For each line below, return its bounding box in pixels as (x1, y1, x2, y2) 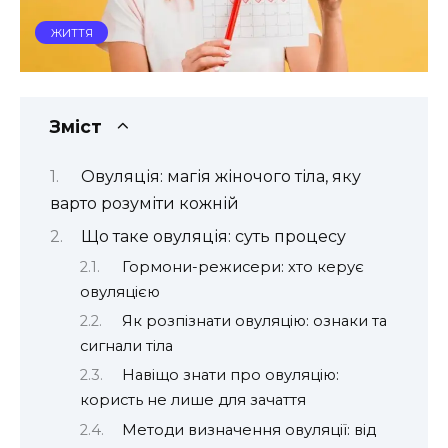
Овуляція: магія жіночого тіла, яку (80, 166, 361, 186)
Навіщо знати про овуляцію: (121, 366, 339, 385)
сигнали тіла (80, 337, 173, 356)
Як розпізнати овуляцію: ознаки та (121, 312, 387, 331)
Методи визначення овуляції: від (121, 420, 376, 439)
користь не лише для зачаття (80, 391, 306, 410)
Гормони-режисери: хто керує (121, 257, 364, 276)
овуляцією (80, 282, 160, 301)
